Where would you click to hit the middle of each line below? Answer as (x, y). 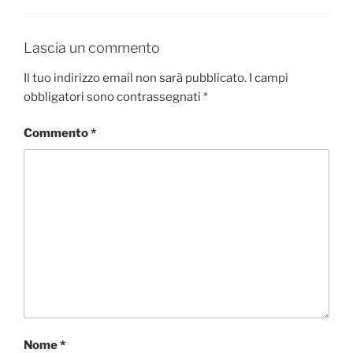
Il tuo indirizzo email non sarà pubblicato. (135, 78)
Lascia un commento (92, 48)
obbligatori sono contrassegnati (113, 97)
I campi (269, 78)
